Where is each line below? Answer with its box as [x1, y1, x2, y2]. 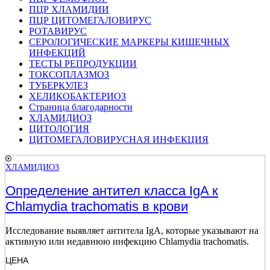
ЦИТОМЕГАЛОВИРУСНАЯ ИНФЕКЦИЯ [29, 134, 209, 145]
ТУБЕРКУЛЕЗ [29, 80, 88, 90]
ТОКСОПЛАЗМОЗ [29, 69, 109, 80]
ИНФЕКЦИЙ [29, 47, 86, 58]
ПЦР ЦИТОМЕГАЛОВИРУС [29, 14, 151, 25]
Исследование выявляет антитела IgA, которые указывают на [5, 225, 259, 236]
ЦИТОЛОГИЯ [29, 123, 89, 134]
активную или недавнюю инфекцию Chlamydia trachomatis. [5, 236, 249, 247]
